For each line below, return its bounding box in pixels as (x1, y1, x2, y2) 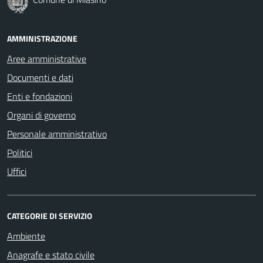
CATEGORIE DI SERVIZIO (7, 209, 92, 222)
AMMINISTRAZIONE (7, 32, 77, 45)
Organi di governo (7, 107, 76, 122)
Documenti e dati (7, 70, 73, 85)
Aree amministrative (7, 51, 86, 66)
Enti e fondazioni (7, 89, 72, 103)
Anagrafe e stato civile (7, 247, 95, 262)
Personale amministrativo (7, 126, 107, 141)
